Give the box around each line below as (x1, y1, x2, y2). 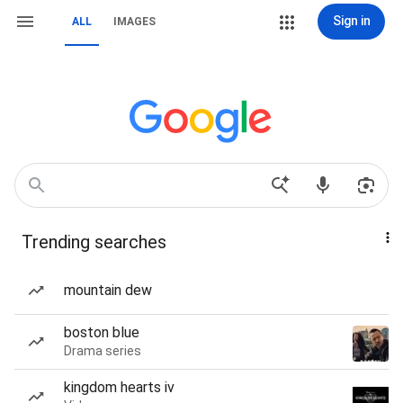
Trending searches (22, 231, 166, 253)
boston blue (64, 324, 139, 341)
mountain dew (64, 282, 152, 299)
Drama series (64, 344, 141, 358)
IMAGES (113, 15, 156, 28)
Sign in (332, 13, 371, 28)
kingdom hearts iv (64, 379, 175, 396)
